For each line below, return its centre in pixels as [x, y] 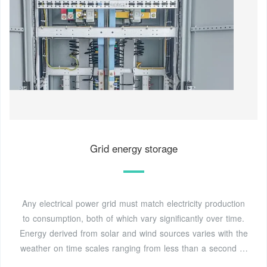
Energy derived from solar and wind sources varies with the [133, 233]
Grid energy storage [133, 149]
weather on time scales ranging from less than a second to [133, 248]
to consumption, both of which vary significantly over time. [133, 218]
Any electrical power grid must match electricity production [133, 204]
